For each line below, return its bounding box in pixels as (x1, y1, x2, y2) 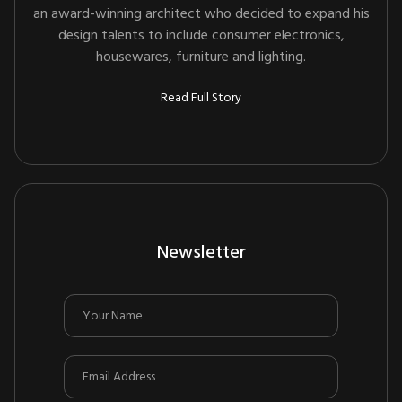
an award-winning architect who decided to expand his (32, 3, 370, 27)
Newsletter (156, 238, 246, 267)
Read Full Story (161, 88, 241, 109)
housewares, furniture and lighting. (96, 46, 306, 70)
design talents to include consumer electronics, (57, 24, 345, 48)
